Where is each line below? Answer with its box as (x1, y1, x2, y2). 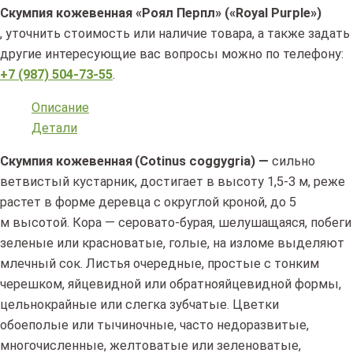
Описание (32, 99, 89, 115)
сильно (272, 154, 316, 169)
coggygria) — (186, 154, 273, 169)
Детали (32, 120, 77, 136)
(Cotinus (135, 154, 187, 169)
